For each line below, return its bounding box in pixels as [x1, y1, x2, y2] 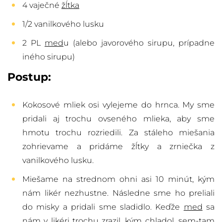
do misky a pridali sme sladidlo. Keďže [22, 202, 184, 212]
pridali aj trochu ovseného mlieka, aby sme [22, 114, 215, 124]
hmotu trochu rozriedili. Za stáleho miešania [22, 128, 215, 138]
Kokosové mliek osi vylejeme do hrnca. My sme [22, 100, 215, 110]
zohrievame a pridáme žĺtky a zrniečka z [22, 142, 215, 152]
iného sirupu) [22, 52, 75, 62]
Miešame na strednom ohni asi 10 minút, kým [22, 174, 215, 184]
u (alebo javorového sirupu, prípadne [63, 38, 215, 48]
